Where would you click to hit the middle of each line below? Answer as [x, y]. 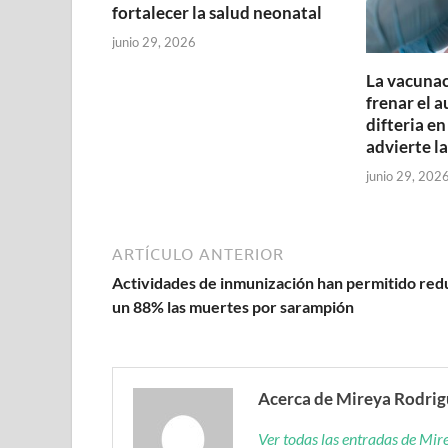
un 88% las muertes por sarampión [233, 306]
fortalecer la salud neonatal [217, 13]
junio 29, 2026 [154, 41]
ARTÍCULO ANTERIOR [198, 253]
